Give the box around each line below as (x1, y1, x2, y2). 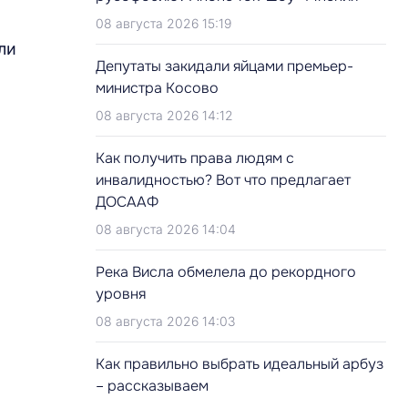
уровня (96, 284, 146, 303)
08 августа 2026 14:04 (96, 221, 236, 237)
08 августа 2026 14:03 (96, 313, 235, 329)
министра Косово (96, 78, 219, 97)
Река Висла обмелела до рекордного (96, 262, 356, 281)
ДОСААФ (96, 192, 158, 211)
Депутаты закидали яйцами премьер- (96, 56, 353, 76)
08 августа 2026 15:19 (96, 15, 231, 31)
